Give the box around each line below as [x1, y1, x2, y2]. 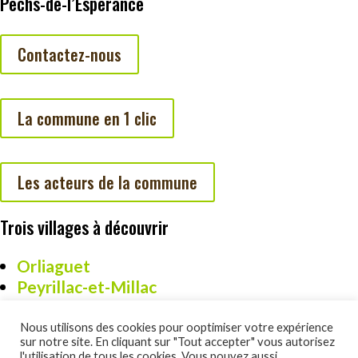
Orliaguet [17, 255, 90, 276]
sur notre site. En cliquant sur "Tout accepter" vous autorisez [20, 335, 335, 348]
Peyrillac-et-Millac [17, 276, 157, 296]
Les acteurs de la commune [18, 169, 197, 194]
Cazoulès [17, 296, 86, 317]
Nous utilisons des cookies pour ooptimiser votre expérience [20, 320, 333, 334]
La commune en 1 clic [18, 105, 157, 130]
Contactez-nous [18, 42, 121, 66]
